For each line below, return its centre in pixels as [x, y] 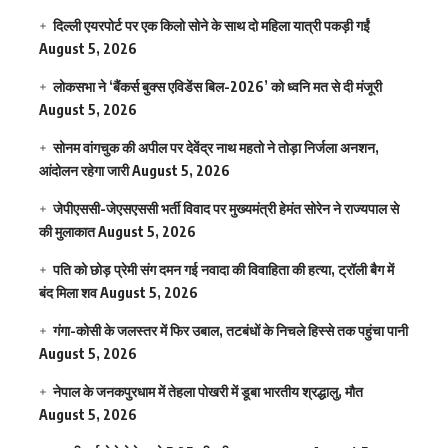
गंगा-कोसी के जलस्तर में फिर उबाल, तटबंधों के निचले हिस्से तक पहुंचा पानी [231, 330]
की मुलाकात [67, 231]
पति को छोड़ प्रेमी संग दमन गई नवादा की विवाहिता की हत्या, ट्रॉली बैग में [224, 269]
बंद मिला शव [68, 292]
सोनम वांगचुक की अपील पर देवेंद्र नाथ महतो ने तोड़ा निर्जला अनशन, [216, 147]
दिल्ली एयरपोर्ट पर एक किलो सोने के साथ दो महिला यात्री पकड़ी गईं [212, 25]
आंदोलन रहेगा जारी [84, 170]
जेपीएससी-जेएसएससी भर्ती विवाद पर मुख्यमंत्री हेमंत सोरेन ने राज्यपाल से [226, 208]
